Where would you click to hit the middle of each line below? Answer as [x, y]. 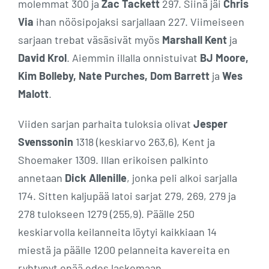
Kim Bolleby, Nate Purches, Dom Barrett [114, 75]
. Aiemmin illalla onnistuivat [133, 57]
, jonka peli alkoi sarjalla [182, 177]
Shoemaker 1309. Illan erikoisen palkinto [113, 159]
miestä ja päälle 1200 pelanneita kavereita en [124, 249]
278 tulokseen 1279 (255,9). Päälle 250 [106, 213]
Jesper [210, 123]
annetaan [41, 177]
